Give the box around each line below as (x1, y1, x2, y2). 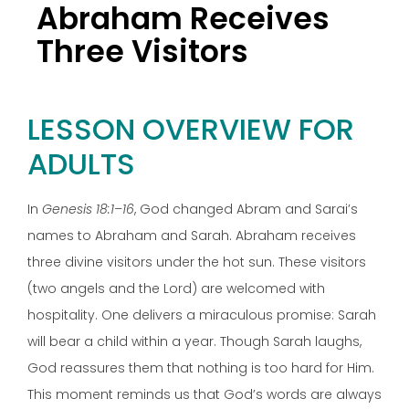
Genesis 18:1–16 (42, 199, 134, 218)
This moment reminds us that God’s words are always (27, 384, 382, 404)
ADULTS (27, 142, 135, 184)
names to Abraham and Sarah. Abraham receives (27, 225, 356, 245)
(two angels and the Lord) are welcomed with (27, 278, 325, 298)
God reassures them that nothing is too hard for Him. (27, 358, 374, 377)
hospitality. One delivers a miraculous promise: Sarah (27, 305, 376, 324)
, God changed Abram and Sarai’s (134, 199, 358, 218)
